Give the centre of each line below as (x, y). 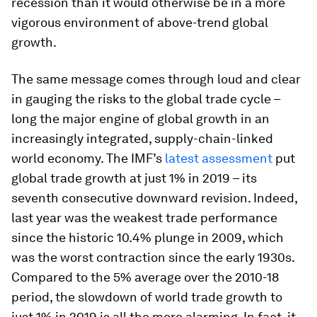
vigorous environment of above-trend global (140, 22)
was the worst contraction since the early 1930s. (153, 257)
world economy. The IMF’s (88, 158)
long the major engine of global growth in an (140, 119)
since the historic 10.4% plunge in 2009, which (148, 237)
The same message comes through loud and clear (156, 79)
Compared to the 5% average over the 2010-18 (145, 277)
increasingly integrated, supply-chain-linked (142, 138)
